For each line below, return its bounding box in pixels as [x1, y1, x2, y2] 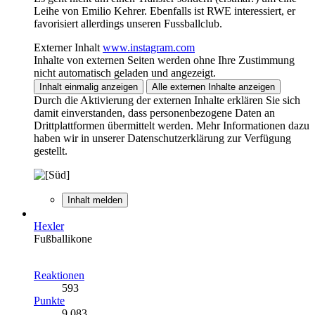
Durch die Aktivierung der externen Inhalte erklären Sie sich [34, 94, 300, 106]
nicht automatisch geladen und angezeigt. [34, 66, 216, 79]
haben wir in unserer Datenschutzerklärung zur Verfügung [34, 131, 291, 144]
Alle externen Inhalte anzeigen [152, 81, 275, 92]
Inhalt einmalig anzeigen [39, 81, 138, 92]
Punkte [34, 294, 65, 307]
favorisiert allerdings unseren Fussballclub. [34, 17, 222, 30]
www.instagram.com [103, 41, 195, 53]
